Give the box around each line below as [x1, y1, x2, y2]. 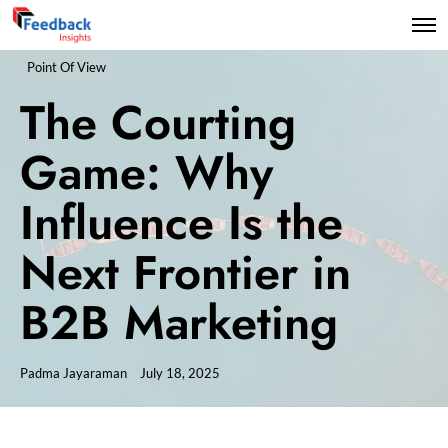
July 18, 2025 [140, 364, 220, 381]
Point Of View [26, 58, 106, 75]
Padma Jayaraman [20, 364, 127, 381]
